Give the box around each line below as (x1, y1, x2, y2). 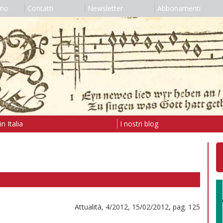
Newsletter (87, 3, 123, 13)
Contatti (27, 3, 53, 13)
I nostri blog (119, 118, 158, 128)
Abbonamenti (157, 3, 201, 13)
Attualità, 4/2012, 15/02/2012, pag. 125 (75, 202, 200, 212)
